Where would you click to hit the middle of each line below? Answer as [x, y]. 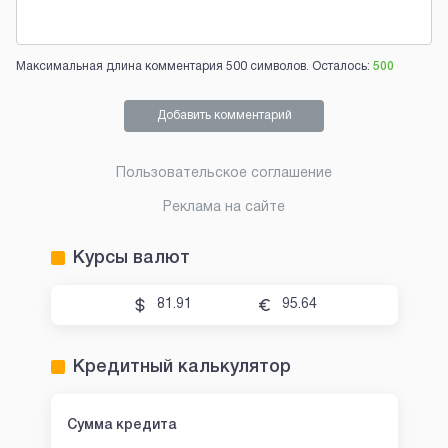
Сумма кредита [121, 425]
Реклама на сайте [224, 207]
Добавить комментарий [224, 115]
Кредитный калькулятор [181, 366]
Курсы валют [131, 257]
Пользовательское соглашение [224, 173]
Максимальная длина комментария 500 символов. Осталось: [193, 66]
